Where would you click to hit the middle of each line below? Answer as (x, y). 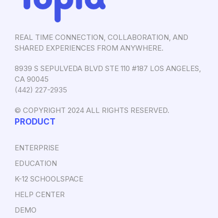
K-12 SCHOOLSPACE (49, 179)
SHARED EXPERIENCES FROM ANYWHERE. (89, 48)
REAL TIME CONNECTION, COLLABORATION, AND (101, 37)
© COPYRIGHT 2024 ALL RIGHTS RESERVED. (92, 110)
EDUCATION (36, 163)
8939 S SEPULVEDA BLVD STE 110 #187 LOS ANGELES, (108, 69)
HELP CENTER (40, 195)
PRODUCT (35, 122)
